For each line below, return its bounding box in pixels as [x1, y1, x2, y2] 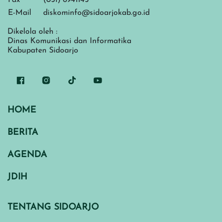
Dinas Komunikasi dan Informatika [7, 37, 131, 46]
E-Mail [8, 9, 31, 17]
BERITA [7, 128, 38, 138]
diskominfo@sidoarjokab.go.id [43, 9, 150, 17]
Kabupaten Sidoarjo [7, 47, 78, 55]
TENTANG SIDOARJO [7, 203, 99, 213]
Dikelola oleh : [7, 28, 57, 36]
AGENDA [7, 150, 47, 160]
